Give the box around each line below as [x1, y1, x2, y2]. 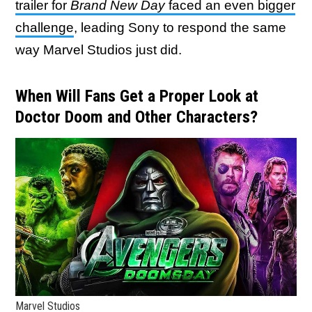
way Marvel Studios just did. [15, 42, 182, 57]
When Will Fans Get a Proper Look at [15, 86, 258, 106]
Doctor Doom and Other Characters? [15, 107, 258, 127]
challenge [15, 20, 74, 35]
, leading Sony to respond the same [74, 20, 286, 35]
